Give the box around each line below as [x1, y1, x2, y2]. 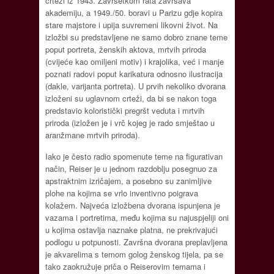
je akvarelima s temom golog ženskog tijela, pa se [45, 248, 223, 261]
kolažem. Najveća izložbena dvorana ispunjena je [45, 199, 220, 212]
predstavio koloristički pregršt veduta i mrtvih [45, 105, 204, 117]
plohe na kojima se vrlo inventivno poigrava [45, 187, 198, 199]
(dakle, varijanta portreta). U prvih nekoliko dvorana [45, 80, 226, 92]
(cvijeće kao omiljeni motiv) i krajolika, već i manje [45, 56, 224, 68]
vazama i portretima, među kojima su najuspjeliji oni [45, 212, 229, 224]
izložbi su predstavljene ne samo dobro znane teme [45, 31, 228, 43]
